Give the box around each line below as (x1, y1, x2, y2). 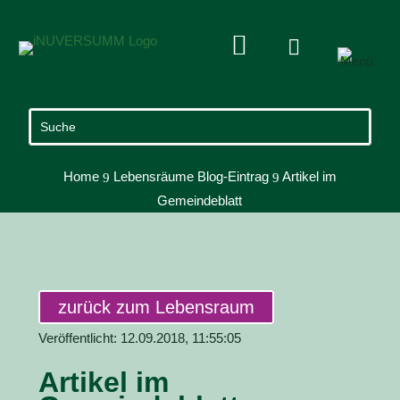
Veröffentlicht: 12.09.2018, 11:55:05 (37, 330, 241, 346)
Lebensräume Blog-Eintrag (112, 169, 269, 184)
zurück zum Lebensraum (57, 297, 254, 317)
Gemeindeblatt (157, 193, 243, 208)
